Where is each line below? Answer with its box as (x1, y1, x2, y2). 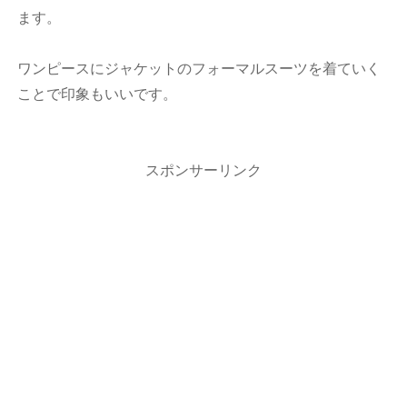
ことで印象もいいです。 (17, 86, 178, 103)
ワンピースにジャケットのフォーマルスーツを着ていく (17, 61, 382, 77)
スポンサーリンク (145, 163, 262, 179)
